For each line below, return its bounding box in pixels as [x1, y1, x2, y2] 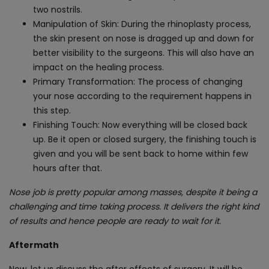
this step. [33, 104, 71, 116]
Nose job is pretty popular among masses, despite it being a [9, 186, 257, 198]
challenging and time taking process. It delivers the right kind [9, 200, 259, 213]
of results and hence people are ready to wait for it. [9, 214, 221, 227]
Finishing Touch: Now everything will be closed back [33, 118, 247, 131]
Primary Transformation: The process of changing [33, 75, 243, 88]
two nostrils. [33, 3, 82, 16]
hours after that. [33, 162, 102, 174]
